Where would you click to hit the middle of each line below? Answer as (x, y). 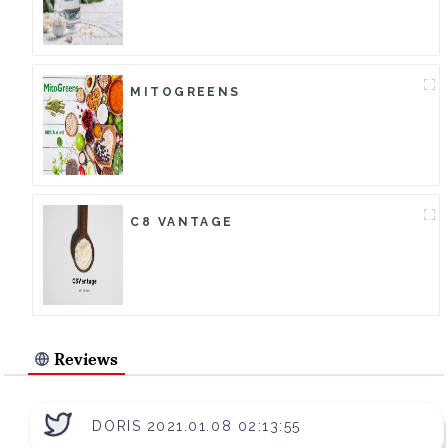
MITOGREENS (185, 92)
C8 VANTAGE (182, 222)
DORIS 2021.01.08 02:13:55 (196, 426)
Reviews (86, 359)
